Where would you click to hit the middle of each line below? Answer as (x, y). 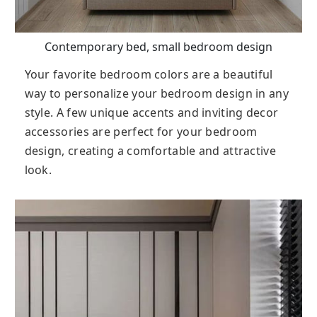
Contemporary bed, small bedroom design (158, 47)
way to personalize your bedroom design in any (156, 94)
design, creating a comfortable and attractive (150, 151)
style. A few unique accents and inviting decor (151, 113)
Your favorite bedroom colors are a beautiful (149, 75)
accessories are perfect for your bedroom (141, 132)
